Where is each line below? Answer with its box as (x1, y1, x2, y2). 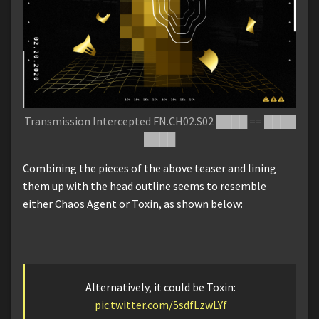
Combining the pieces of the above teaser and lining (23, 161, 276, 176)
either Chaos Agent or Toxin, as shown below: (23, 197, 243, 211)
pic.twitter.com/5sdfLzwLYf (94, 298, 227, 313)
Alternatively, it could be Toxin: (85, 280, 236, 295)
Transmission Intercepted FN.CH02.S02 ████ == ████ (23, 114, 296, 129)
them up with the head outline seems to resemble (23, 179, 266, 194)
